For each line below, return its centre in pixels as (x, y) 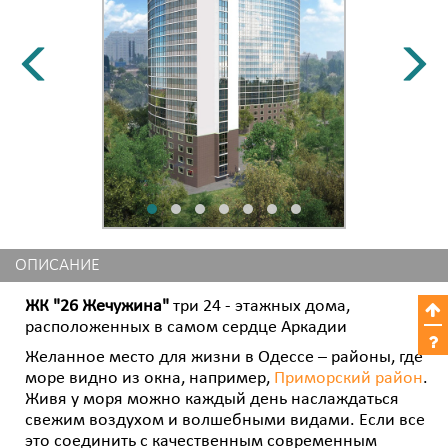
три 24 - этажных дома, (259, 306)
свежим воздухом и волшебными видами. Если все (225, 420)
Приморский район (348, 378)
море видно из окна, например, (149, 378)
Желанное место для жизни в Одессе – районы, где (224, 357)
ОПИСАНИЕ (57, 265)
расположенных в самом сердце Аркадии (186, 327)
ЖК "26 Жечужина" (97, 306)
